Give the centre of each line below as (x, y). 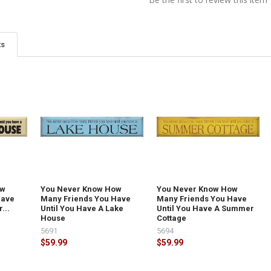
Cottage (172, 218)
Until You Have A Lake (82, 208)
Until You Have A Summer (206, 208)
